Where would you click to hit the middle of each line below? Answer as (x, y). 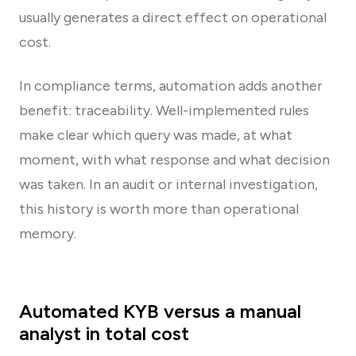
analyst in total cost (104, 333)
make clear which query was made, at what (156, 135)
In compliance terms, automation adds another (171, 85)
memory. (48, 233)
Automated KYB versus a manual (160, 311)
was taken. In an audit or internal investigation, (168, 184)
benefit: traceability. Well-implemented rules (164, 110)
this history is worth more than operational (159, 209)
